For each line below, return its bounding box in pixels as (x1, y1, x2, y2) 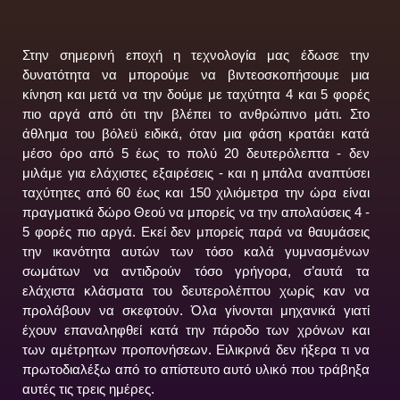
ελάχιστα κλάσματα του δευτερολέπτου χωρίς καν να (22, 282, 370, 298)
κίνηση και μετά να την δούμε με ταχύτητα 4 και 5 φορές (22, 86, 370, 102)
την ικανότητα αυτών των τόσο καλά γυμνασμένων (22, 243, 370, 259)
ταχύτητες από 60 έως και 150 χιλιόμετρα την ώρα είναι (22, 184, 370, 200)
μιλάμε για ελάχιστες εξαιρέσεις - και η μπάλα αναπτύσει (22, 164, 370, 180)
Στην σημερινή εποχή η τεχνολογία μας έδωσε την (22, 46, 370, 62)
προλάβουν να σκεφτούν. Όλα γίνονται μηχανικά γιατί (22, 302, 370, 318)
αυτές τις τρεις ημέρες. (22, 380, 155, 396)
